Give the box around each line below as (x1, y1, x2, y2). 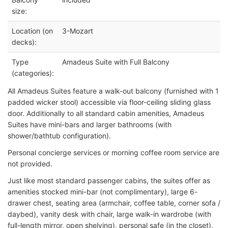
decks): (12, 37, 37, 46)
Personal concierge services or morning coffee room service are (8, 148, 219, 157)
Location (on (12, 26, 53, 35)
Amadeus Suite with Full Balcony (62, 57, 169, 66)
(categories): (12, 68, 54, 77)
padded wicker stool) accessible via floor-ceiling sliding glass (8, 97, 211, 106)
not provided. (8, 159, 52, 168)
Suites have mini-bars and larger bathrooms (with (8, 120, 172, 129)
